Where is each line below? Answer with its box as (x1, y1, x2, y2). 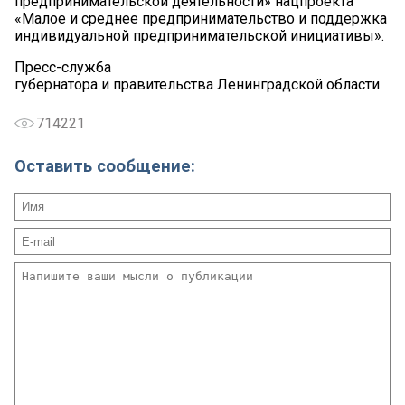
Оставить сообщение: (14, 155, 195, 176)
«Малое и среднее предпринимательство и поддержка (14, 10, 387, 28)
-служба (56, 59, 111, 77)
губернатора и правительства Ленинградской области (14, 76, 380, 94)
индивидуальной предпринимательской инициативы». (14, 27, 384, 45)
